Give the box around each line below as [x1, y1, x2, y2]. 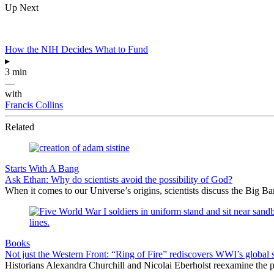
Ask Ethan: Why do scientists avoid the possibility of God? [5, 174, 232, 185]
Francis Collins [5, 99, 63, 110]
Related [5, 121, 34, 132]
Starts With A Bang [5, 163, 79, 174]
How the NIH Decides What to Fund [5, 43, 148, 54]
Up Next [5, 2, 39, 13]
